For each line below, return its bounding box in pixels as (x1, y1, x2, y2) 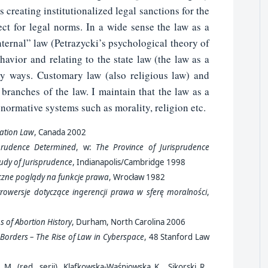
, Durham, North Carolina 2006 (72, 217, 187, 228)
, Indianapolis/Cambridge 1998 (72, 157, 187, 168)
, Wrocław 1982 (109, 172, 167, 183)
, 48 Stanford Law (144, 232, 209, 243)
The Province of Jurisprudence (95, 142, 210, 153)
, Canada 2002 (34, 127, 88, 138)
